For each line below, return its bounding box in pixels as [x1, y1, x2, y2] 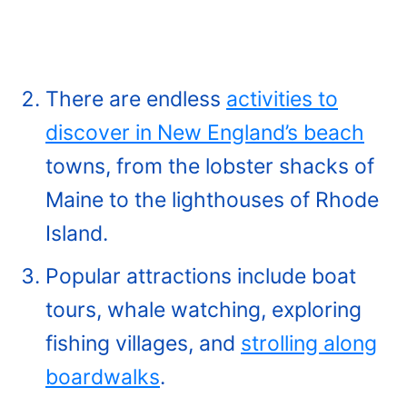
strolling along [241, 330, 377, 356]
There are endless [45, 85, 226, 112]
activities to [226, 85, 338, 112]
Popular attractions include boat [45, 263, 356, 289]
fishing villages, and [45, 330, 241, 356]
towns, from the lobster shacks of [45, 153, 374, 179]
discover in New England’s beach [45, 119, 364, 145]
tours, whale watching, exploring [45, 296, 362, 323]
